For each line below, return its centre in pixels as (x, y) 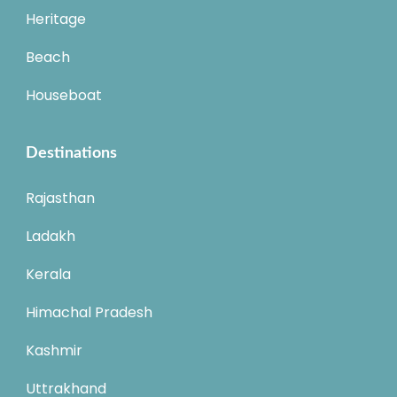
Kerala (48, 275)
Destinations (71, 154)
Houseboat (64, 96)
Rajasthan (60, 198)
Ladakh (51, 237)
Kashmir (54, 351)
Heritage (56, 19)
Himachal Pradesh (89, 313)
